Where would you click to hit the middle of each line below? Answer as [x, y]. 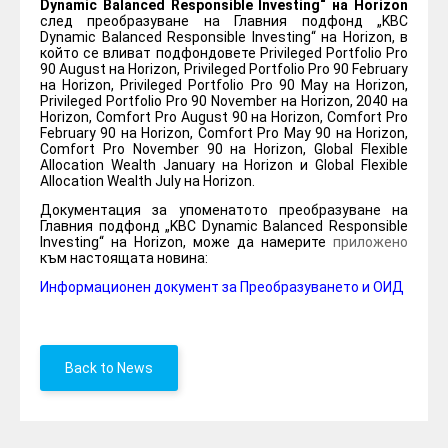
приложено [370, 241]
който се [72, 52]
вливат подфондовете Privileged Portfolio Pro [256, 52]
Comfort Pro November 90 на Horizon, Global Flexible [224, 148]
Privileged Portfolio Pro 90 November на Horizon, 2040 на [224, 100]
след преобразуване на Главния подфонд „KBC [224, 20]
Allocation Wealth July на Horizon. [147, 180]
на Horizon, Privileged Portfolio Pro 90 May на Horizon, [224, 84]
